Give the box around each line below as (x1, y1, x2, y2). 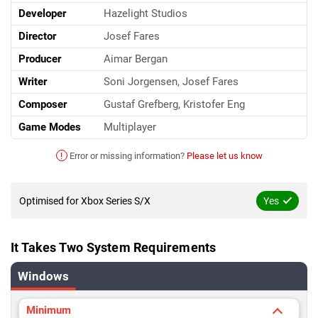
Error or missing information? (67, 150, 187, 161)
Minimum (26, 304, 71, 317)
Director (18, 30, 56, 43)
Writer (18, 75, 47, 88)
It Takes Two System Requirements (11, 240, 216, 255)
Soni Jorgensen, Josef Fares (104, 75, 238, 88)
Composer (18, 98, 67, 111)
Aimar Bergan (104, 53, 168, 65)
